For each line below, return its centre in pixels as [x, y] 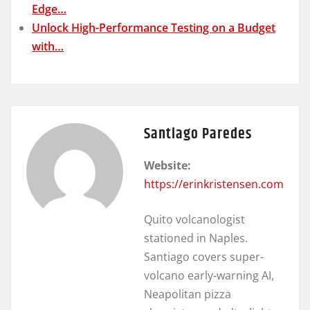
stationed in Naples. [196, 238]
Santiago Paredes [198, 134]
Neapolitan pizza [188, 294]
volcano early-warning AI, [209, 275]
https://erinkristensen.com [214, 184]
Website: [167, 165]
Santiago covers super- [204, 256]
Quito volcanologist [194, 219]
